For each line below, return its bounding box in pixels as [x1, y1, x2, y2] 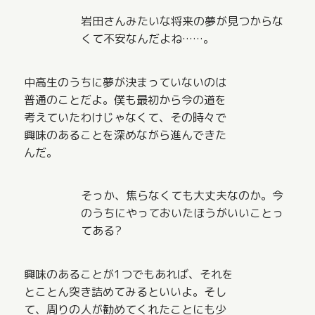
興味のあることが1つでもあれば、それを [24, 266, 234, 283]
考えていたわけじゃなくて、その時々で [24, 109, 227, 125]
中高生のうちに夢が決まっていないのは [24, 74, 227, 90]
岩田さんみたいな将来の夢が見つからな [80, 13, 283, 29]
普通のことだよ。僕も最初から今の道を [24, 91, 227, 108]
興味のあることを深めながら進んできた [24, 127, 227, 143]
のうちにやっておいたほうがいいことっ [80, 205, 283, 221]
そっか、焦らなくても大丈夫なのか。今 [80, 188, 283, 204]
